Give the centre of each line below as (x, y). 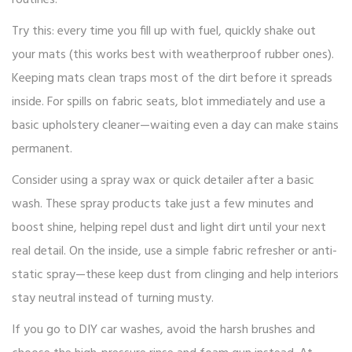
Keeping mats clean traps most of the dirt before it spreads (172, 79)
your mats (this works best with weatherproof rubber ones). (173, 55)
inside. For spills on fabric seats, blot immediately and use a (169, 103)
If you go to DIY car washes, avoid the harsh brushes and (163, 330)
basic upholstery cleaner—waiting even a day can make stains (175, 126)
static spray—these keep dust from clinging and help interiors (175, 275)
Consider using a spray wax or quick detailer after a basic (163, 181)
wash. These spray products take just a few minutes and (163, 205)
